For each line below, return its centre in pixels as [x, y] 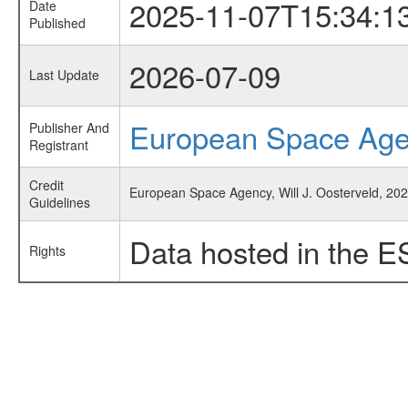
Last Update [64, 75]
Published [57, 23]
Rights [47, 250]
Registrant [58, 145]
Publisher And [69, 127]
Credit [46, 185]
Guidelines [59, 202]
